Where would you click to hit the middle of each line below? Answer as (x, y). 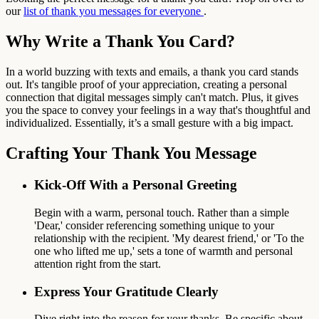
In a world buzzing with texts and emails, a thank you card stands (152, 72)
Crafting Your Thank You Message (131, 153)
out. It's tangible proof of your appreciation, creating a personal (146, 85)
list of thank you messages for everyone (114, 11)
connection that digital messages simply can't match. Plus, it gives (152, 98)
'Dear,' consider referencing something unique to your (154, 225)
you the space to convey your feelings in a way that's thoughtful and (158, 110)
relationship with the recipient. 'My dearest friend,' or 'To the (169, 238)
